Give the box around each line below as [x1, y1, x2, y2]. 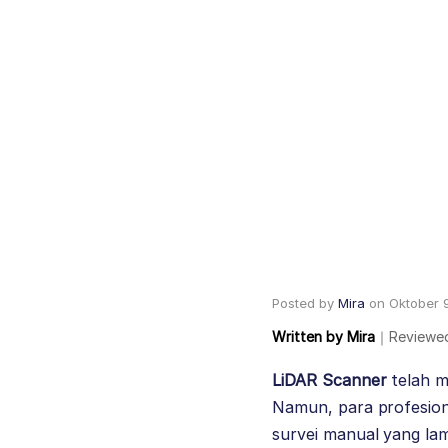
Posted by [272, 295, 338, 312]
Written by [272, 328, 343, 346]
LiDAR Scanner [272, 370, 387, 391]
